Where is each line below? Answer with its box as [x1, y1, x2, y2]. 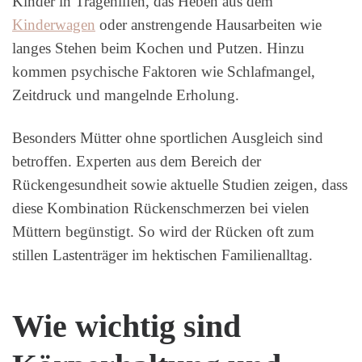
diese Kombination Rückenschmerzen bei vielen [12, 199, 309, 217]
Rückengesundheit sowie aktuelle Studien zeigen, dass [12, 175, 347, 193]
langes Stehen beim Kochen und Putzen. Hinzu [12, 39, 305, 57]
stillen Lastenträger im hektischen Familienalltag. [12, 246, 313, 263]
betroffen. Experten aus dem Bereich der [12, 152, 261, 170]
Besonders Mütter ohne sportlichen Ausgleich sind [12, 128, 323, 146]
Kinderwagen [12, 15, 95, 33]
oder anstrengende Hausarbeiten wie [95, 15, 322, 33]
